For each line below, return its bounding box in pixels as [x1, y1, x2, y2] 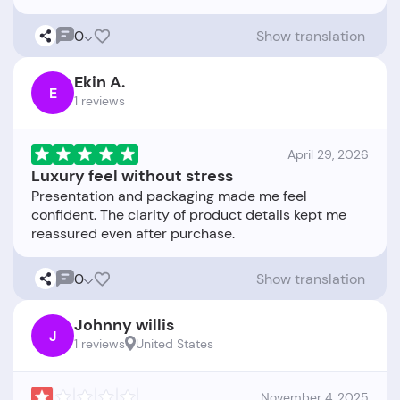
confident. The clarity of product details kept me [31, 205, 346, 225]
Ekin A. [74, 71, 125, 94]
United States [136, 336, 213, 353]
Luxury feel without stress [31, 165, 233, 187]
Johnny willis [74, 314, 174, 337]
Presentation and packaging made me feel [31, 187, 307, 206]
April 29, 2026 [287, 146, 369, 163]
